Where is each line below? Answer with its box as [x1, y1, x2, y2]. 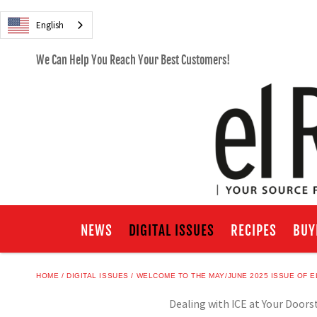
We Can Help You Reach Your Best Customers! [36, 53, 231, 68]
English [36, 19, 64, 31]
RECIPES [230, 221, 277, 239]
